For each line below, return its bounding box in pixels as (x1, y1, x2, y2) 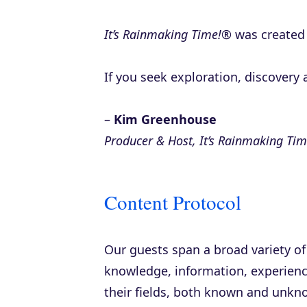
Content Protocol (104, 188, 241, 216)
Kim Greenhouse (114, 111, 217, 128)
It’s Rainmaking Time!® (104, 26, 232, 43)
